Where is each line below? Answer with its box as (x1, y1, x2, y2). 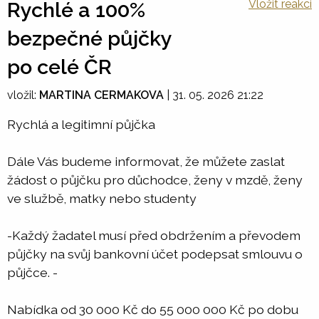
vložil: (7, 88, 39, 102)
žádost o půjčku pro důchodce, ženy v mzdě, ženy (7, 172, 303, 187)
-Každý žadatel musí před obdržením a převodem (7, 228, 300, 243)
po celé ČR (7, 55, 112, 79)
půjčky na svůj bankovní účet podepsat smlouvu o (7, 246, 303, 261)
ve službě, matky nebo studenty (7, 191, 197, 206)
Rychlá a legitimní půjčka (7, 117, 155, 132)
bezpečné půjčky (7, 26, 172, 51)
